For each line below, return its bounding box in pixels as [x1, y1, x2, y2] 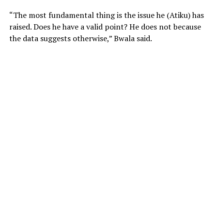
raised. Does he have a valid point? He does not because [9, 21, 201, 32]
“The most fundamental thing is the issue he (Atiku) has [9, 9, 204, 20]
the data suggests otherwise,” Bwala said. [9, 32, 152, 44]
